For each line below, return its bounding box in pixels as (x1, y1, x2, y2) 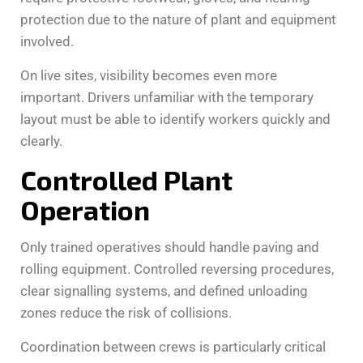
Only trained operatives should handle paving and (20, 238, 319, 255)
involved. (20, 32, 74, 49)
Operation (20, 192, 150, 226)
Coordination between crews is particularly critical (20, 338, 326, 355)
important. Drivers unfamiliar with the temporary (20, 88, 314, 105)
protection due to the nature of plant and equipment (20, 11, 336, 28)
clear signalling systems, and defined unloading (20, 282, 308, 299)
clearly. (20, 132, 62, 149)
